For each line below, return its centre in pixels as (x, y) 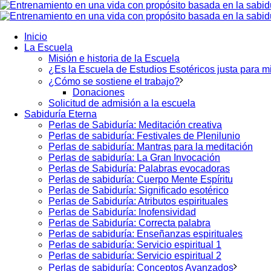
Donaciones (99, 92)
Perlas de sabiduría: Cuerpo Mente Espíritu (141, 179)
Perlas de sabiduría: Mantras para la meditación (151, 147)
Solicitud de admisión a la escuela (122, 103)
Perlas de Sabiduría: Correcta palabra (129, 223)
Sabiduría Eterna (60, 114)
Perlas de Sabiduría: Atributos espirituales (138, 201)
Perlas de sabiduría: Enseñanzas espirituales (145, 234)
